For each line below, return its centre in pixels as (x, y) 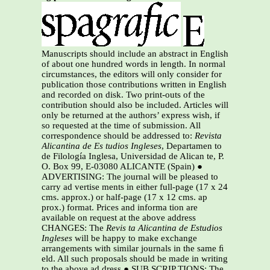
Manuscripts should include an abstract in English (135, 54)
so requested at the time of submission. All (121, 126)
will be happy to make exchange (135, 238)
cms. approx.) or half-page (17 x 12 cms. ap (124, 197)
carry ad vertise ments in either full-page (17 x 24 (135, 187)
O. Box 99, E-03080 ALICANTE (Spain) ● (122, 167)
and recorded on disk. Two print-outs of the (123, 95)
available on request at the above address (119, 218)
